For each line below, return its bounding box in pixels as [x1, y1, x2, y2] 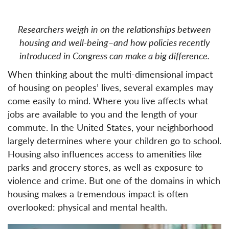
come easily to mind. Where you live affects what [8, 94, 208, 107]
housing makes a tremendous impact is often [8, 187, 188, 200]
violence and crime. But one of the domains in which [8, 174, 220, 187]
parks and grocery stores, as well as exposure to [8, 161, 203, 174]
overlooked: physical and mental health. [8, 200, 170, 214]
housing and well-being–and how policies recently [19, 36, 210, 49]
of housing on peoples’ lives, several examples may [8, 81, 213, 94]
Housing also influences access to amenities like [8, 147, 202, 161]
